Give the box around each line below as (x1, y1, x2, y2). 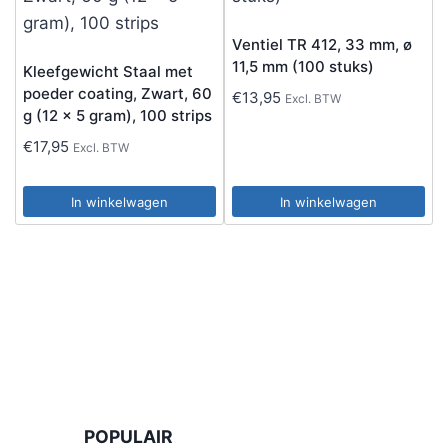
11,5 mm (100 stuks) (232, 57, 374, 77)
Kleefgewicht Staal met (23, 62, 193, 82)
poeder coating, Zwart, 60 (23, 84, 212, 104)
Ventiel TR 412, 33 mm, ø (232, 35, 412, 55)
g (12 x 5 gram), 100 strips (23, 106, 212, 126)
